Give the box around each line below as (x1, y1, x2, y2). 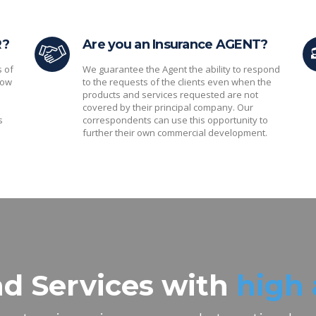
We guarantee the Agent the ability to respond (83, 63, 280, 75)
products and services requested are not (83, 88, 258, 101)
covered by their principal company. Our (83, 101, 253, 114)
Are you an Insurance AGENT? (83, 37, 268, 52)
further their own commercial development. (83, 126, 267, 139)
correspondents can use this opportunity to (83, 114, 268, 126)
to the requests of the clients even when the (83, 75, 272, 88)
